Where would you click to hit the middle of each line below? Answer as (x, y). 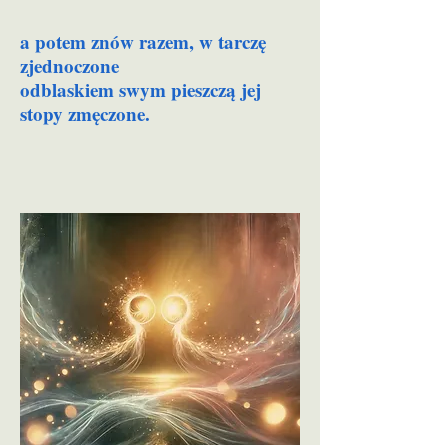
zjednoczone (69, 65)
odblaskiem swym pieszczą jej (140, 89)
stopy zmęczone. (85, 113)
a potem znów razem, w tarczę (143, 41)
